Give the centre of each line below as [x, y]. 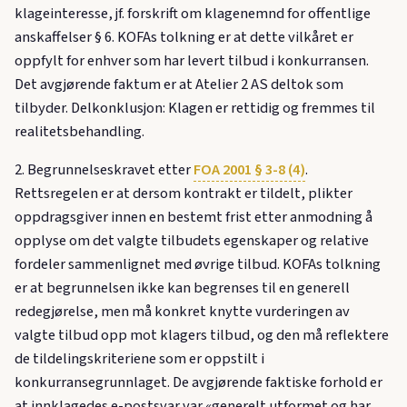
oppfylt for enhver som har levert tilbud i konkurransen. [192, 61]
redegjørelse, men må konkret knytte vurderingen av [182, 312]
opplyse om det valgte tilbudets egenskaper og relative [192, 241]
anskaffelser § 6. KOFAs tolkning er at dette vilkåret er [184, 38]
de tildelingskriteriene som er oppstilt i [139, 359]
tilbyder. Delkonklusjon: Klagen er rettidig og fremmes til [195, 109]
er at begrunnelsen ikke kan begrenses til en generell [182, 288]
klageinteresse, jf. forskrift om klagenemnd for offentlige [193, 14]
